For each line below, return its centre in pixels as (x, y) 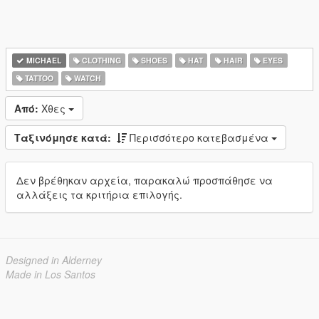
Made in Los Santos (51, 274)
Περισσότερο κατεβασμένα (200, 137)
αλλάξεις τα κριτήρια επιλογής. (99, 194)
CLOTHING (100, 60)
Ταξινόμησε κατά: (63, 137)
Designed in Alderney (54, 260)
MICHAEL (43, 60)
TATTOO (38, 78)
